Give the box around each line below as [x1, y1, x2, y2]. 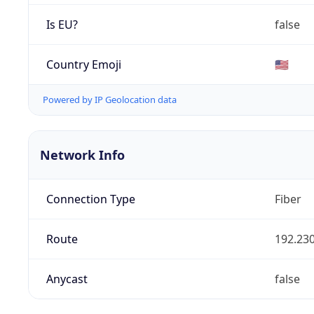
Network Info [40, 146, 125, 164]
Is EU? [46, 16, 78, 32]
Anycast [46, 271, 88, 287]
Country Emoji [46, 56, 121, 72]
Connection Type [46, 191, 135, 207]
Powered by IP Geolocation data [43, 93, 177, 107]
